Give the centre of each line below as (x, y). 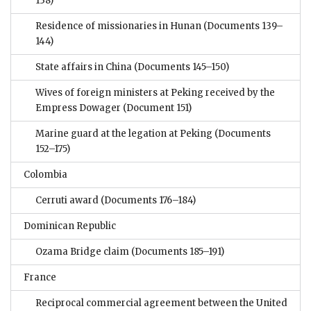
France (40, 278)
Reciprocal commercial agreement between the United (161, 303)
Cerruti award (67, 201)
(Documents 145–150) (180, 67)
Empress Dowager (78, 108)
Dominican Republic (70, 226)
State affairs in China (84, 67)
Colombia (45, 175)
